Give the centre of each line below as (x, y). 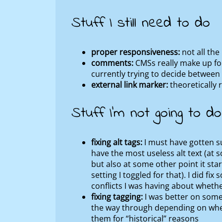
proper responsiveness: (136, 52)
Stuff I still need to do (141, 24)
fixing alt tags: (117, 142)
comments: (112, 63)
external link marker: (130, 85)
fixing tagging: (117, 196)
